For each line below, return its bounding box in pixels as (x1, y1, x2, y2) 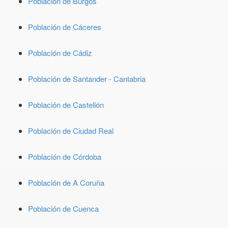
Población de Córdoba (28, 151, 101, 162)
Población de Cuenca (28, 203, 99, 214)
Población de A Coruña (28, 177, 104, 188)
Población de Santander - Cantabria (28, 73, 146, 84)
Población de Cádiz (28, 47, 92, 58)
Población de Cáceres (28, 21, 101, 32)
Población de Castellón (28, 99, 104, 110)
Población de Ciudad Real (28, 125, 113, 136)
